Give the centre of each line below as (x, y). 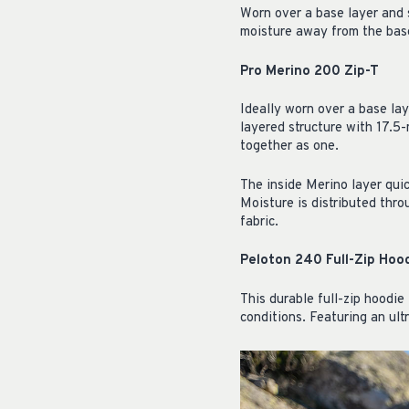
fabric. (259, 222)
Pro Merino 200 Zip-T (309, 71)
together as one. (289, 147)
